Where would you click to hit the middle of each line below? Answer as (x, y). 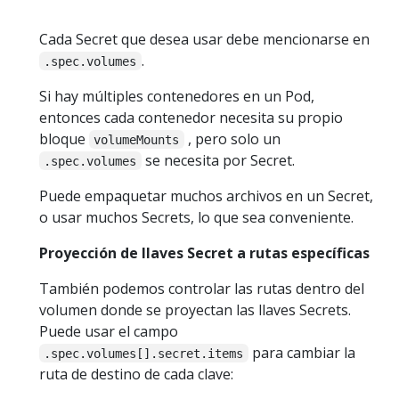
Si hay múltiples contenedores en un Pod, (177, 96)
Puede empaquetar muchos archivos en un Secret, (206, 195)
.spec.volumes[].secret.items (144, 353)
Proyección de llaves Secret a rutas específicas (204, 252)
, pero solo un (232, 138)
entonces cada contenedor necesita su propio (191, 117)
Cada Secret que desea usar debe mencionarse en (204, 39)
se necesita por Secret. (218, 160)
